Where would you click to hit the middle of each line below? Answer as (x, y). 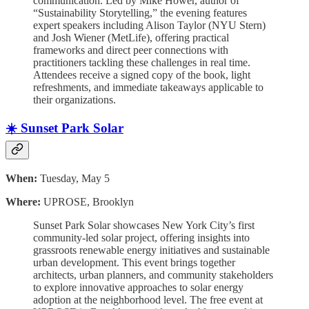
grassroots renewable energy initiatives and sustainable (151, 250)
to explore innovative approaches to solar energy (138, 287)
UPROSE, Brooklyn (87, 201)
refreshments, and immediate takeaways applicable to (148, 87)
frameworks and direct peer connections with (131, 50)
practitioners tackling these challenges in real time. (142, 62)
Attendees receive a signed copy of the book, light (142, 74)
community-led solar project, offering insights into (141, 237)
